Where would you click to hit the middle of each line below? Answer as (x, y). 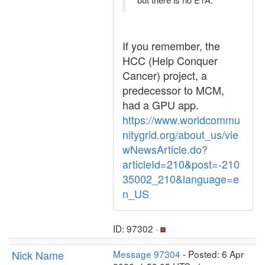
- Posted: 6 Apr (212, 254)
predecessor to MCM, (173, 90)
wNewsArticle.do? (165, 149)
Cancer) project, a (165, 75)
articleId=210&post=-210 (181, 164)
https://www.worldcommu (181, 119)
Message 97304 (147, 254)
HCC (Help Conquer (170, 60)
